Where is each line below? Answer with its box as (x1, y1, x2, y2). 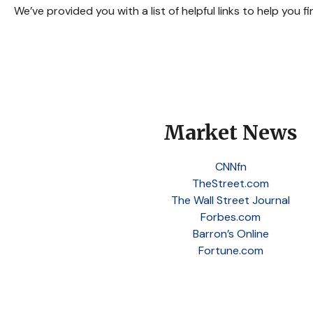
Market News (163, 120, 298, 145)
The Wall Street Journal (171, 193, 290, 208)
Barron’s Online (192, 226, 269, 241)
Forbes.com (201, 210, 261, 224)
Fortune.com (198, 243, 263, 258)
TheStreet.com (192, 176, 269, 191)
